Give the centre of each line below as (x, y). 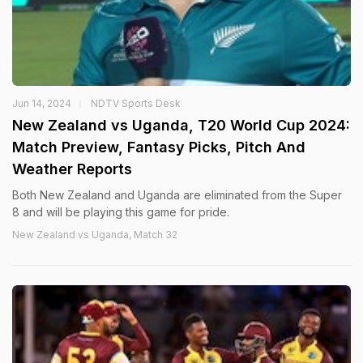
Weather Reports (72, 169)
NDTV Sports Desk (136, 103)
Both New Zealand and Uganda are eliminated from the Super (177, 194)
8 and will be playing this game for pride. (121, 211)
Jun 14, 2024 (42, 103)
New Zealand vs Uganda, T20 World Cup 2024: (181, 125)
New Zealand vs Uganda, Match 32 (95, 234)
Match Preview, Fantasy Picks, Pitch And (159, 147)
